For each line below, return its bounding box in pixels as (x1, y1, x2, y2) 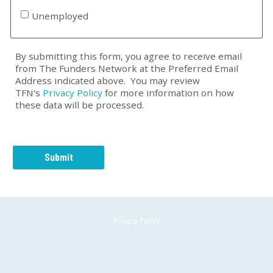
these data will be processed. (15, 98, 146, 111)
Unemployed (32, 9, 88, 22)
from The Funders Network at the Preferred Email (15, 62, 238, 74)
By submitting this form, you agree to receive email (15, 49, 242, 62)
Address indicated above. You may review (15, 74, 200, 87)
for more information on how (102, 86, 234, 99)
